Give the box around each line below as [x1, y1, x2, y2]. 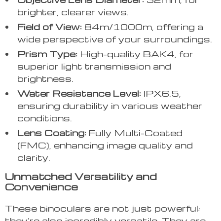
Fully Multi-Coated [86, 127, 183, 139]
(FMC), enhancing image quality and [17, 139, 193, 151]
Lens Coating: [17, 127, 86, 139]
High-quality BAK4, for [77, 48, 193, 60]
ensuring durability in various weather [17, 100, 202, 111]
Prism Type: [17, 48, 77, 60]
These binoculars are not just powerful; [5, 202, 200, 214]
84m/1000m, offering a [82, 21, 203, 33]
